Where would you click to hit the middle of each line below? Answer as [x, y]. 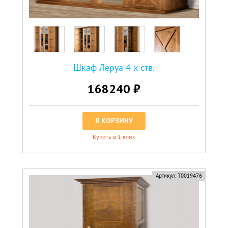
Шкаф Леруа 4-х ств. [114, 67]
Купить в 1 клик [114, 136]
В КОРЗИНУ [114, 120]
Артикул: [166, 175]
